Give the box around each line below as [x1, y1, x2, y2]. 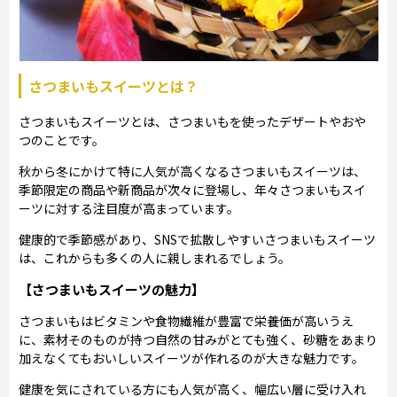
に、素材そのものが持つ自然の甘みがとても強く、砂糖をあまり [19, 330, 378, 348]
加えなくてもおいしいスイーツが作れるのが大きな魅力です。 [19, 348, 365, 367]
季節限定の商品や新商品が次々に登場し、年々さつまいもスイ [19, 180, 367, 198]
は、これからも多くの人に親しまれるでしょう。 [19, 248, 292, 267]
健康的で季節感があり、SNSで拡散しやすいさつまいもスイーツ [19, 230, 377, 248]
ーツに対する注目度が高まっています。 [19, 198, 240, 217]
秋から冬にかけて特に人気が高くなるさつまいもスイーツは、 [19, 161, 367, 180]
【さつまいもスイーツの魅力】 [19, 279, 206, 299]
